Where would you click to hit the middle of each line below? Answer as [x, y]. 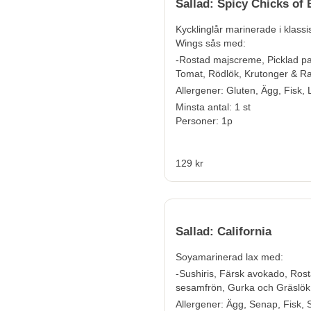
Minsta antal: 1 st [213, 107]
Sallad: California [224, 232]
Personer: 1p [204, 121]
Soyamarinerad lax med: [229, 257]
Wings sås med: [211, 43]
